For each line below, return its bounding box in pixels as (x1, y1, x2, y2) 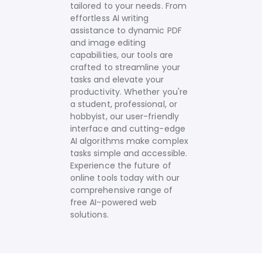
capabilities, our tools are (70, 49, 173, 61)
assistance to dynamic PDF (70, 25, 182, 36)
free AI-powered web (70, 196, 157, 208)
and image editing (70, 37, 146, 49)
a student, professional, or (70, 98, 177, 110)
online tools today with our (70, 172, 180, 184)
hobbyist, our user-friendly (70, 111, 179, 122)
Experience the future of (70, 160, 171, 171)
